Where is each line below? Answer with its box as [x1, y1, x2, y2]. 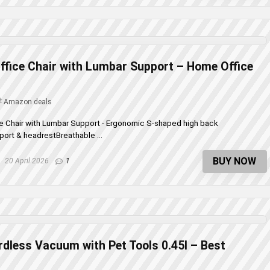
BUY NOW [213, 155, 257, 168]
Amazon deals [4, 97, 52, 106]
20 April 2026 [3, 156, 49, 165]
